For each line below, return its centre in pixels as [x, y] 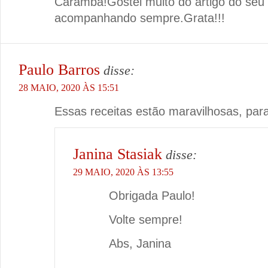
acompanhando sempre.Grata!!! [140, 18]
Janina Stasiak [118, 154]
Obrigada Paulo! [152, 196]
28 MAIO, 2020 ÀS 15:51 [69, 88]
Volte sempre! [146, 220]
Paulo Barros [59, 70]
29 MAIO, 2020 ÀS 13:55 [123, 172]
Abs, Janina [140, 244]
